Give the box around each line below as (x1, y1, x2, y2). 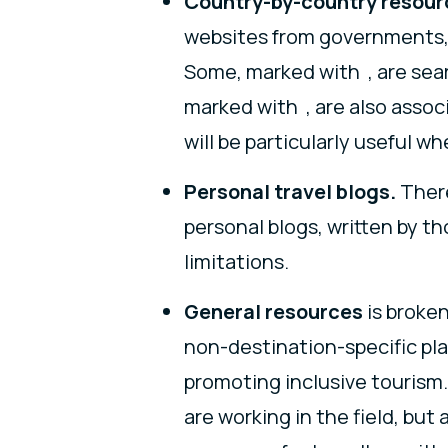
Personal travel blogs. (184, 178, 396, 206)
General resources (184, 298, 363, 326)
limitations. (184, 248, 289, 276)
